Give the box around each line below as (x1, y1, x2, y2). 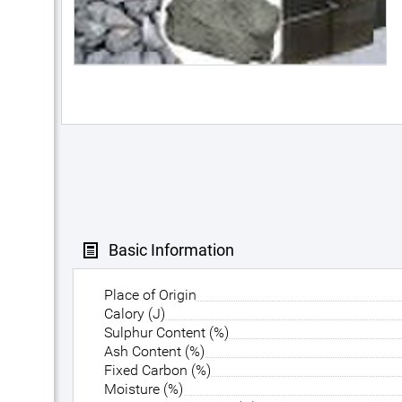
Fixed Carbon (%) (104, 362, 211, 379)
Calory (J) (104, 305, 165, 322)
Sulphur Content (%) (104, 324, 229, 341)
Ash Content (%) (104, 343, 205, 360)
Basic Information (109, 240, 234, 259)
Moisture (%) (104, 380, 183, 398)
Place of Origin (104, 286, 197, 303)
